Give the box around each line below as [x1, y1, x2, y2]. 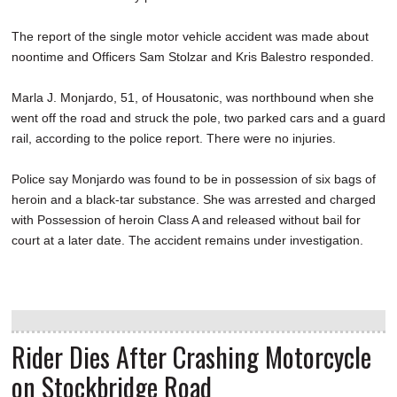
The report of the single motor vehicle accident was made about [12, 28, 369, 43]
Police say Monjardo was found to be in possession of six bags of [12, 171, 376, 186]
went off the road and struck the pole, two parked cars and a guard [12, 110, 385, 125]
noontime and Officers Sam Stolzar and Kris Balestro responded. [12, 49, 378, 64]
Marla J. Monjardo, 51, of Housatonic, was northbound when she [12, 90, 374, 105]
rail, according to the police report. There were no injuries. [12, 130, 339, 145]
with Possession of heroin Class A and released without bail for [12, 212, 361, 227]
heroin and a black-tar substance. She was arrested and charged [12, 191, 376, 206]
